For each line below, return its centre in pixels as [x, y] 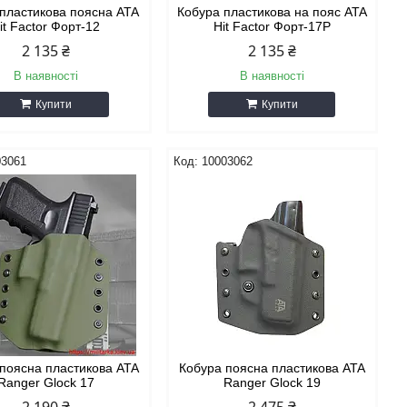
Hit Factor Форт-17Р [272, 26]
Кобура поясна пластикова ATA [272, 368]
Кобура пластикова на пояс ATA [272, 12]
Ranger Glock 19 [272, 382]
